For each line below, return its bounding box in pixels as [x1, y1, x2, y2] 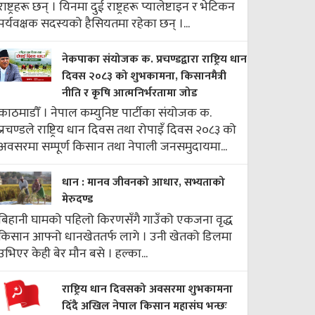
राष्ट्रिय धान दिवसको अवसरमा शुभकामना [62, 279, 233, 299]
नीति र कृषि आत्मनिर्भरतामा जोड [62, 83, 198, 103]
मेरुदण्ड [62, 189, 93, 209]
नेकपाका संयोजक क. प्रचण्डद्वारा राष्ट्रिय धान [62, 49, 247, 69]
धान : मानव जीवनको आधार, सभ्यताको [62, 172, 225, 192]
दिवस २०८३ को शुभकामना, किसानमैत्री [62, 66, 226, 86]
